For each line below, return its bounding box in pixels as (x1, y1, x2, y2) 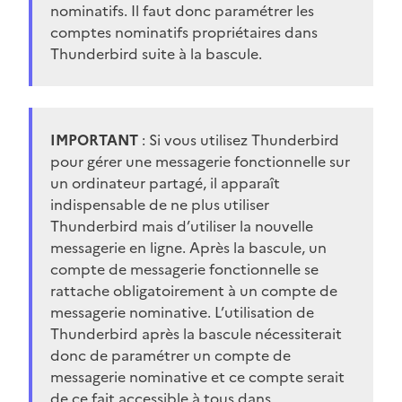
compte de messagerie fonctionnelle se (50, 258, 319, 280)
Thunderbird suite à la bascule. (50, 42, 262, 65)
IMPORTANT (50, 128, 138, 151)
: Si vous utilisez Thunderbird (138, 128, 339, 151)
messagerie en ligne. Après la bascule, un (50, 236, 327, 258)
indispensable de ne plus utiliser (50, 193, 269, 215)
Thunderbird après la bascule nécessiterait (50, 322, 342, 345)
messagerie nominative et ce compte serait (50, 365, 345, 388)
